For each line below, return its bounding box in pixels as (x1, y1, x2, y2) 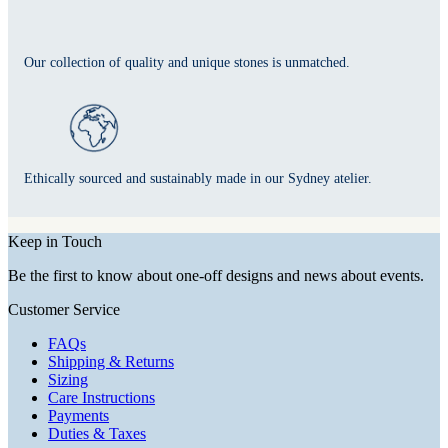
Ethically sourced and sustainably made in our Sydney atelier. (24, 171, 372, 187)
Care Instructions (48, 389, 155, 407)
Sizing (48, 371, 88, 389)
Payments (48, 407, 109, 425)
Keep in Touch (8, 233, 102, 251)
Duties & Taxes (48, 425, 146, 443)
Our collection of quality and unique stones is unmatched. (24, 54, 350, 70)
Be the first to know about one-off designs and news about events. (8, 267, 424, 285)
